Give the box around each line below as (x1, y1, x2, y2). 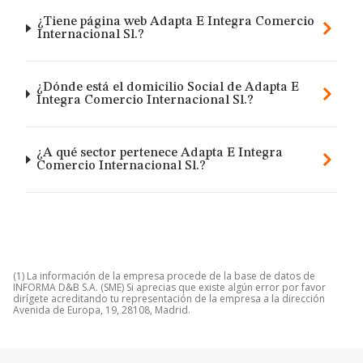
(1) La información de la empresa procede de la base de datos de (13, 269, 315, 283)
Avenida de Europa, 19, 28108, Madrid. (13, 303, 190, 317)
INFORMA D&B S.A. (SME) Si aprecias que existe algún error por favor (13, 280, 326, 294)
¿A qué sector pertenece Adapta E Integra (36, 147, 284, 160)
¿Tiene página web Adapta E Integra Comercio (37, 15, 315, 28)
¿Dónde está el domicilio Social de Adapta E (36, 81, 299, 94)
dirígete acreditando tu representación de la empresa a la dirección (13, 292, 325, 305)
